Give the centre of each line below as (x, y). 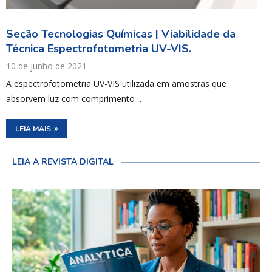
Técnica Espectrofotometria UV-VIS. (99, 48)
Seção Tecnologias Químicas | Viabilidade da (121, 34)
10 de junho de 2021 (46, 66)
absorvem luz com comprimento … (75, 98)
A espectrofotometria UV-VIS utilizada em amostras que (116, 83)
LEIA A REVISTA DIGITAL (63, 161)
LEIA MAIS (33, 128)
